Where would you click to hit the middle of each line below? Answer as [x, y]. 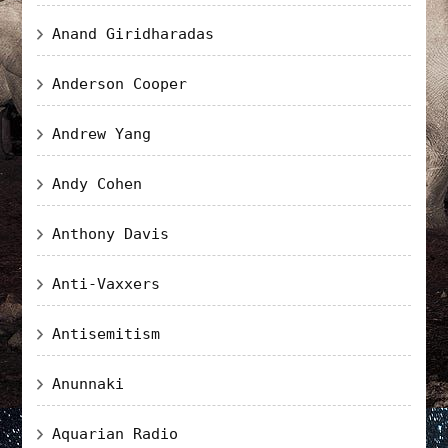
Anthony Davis [111, 233]
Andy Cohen [97, 183]
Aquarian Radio [115, 433]
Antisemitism [106, 333]
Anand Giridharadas [133, 33]
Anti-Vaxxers [106, 283]
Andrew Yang [102, 133]
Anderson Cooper [120, 83]
